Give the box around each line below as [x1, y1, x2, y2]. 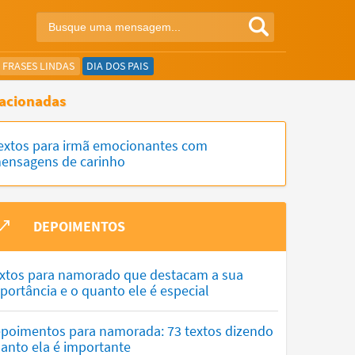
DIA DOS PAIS [86, 59, 148, 73]
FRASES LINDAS [2, 59, 74, 73]
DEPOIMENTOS [33, 217, 125, 235]
